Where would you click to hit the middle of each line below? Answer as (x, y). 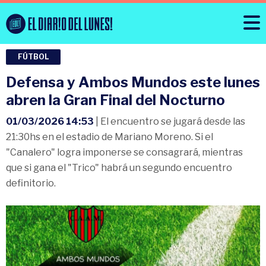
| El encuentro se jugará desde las (170, 122)
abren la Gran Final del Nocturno (115, 100)
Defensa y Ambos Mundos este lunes (133, 83)
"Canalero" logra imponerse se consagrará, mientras (124, 153)
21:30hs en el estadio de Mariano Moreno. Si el (110, 137)
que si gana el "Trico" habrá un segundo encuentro (119, 168)
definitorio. (31, 183)
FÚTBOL (33, 57)
